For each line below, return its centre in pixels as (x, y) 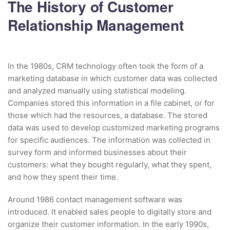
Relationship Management (96, 25)
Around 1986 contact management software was (95, 199)
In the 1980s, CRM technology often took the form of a (106, 66)
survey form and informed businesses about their (97, 152)
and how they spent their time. (63, 177)
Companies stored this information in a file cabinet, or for (111, 103)
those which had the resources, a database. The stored (108, 115)
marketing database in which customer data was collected (112, 78)
